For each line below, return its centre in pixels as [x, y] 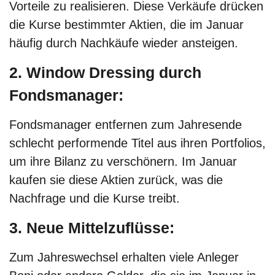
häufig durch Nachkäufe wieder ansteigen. [126, 43]
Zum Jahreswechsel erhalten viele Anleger [124, 257]
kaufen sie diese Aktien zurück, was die [116, 180]
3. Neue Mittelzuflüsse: [92, 227]
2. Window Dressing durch [105, 72]
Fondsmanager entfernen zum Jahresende [126, 125]
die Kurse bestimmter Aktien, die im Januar [126, 25]
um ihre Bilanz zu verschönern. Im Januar [123, 162]
